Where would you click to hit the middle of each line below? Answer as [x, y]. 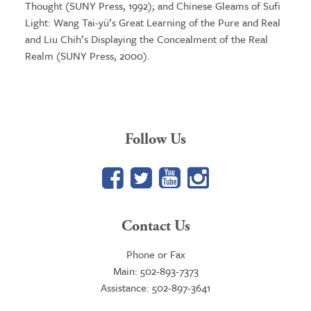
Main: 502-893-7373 [155, 271]
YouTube [224, 177]
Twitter [188, 177]
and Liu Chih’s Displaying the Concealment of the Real [146, 39]
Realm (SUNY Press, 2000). [87, 56]
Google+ [250, 177]
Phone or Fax [155, 254]
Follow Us [155, 139]
